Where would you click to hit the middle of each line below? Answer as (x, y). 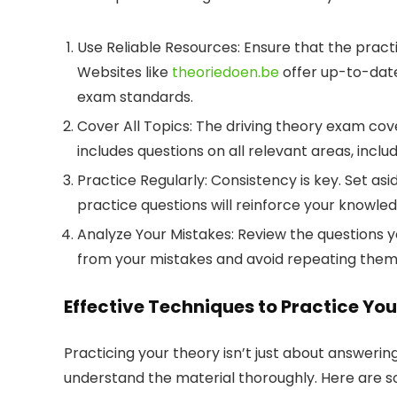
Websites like (123, 72)
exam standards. (135, 97)
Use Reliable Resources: (159, 47)
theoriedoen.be (226, 72)
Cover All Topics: (135, 126)
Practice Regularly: (142, 180)
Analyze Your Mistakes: (156, 234)
